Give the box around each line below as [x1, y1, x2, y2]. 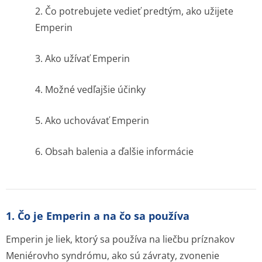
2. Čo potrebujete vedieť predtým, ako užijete [35, 5, 233, 18]
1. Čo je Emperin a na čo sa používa [6, 209, 189, 223]
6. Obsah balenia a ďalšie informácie [35, 145, 194, 158]
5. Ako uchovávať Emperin [35, 114, 149, 127]
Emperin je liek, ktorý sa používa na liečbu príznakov [6, 233, 235, 246]
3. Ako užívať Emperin [35, 52, 130, 65]
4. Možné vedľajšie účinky [35, 83, 146, 96]
